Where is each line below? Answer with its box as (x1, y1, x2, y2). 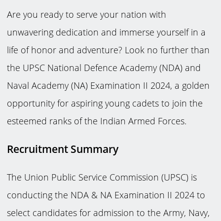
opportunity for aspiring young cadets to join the (7, 97, 203, 109)
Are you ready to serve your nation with (7, 8, 167, 20)
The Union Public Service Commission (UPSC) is (7, 171, 197, 183)
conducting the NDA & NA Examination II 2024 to (7, 188, 206, 201)
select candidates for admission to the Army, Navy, (7, 206, 210, 219)
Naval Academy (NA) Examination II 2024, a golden (7, 79, 210, 91)
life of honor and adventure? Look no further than (7, 43, 210, 56)
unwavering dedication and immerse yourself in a (7, 26, 206, 38)
